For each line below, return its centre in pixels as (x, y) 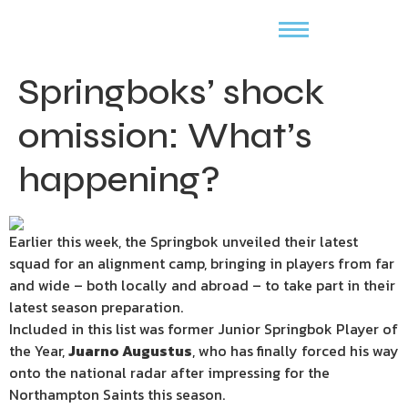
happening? (119, 179)
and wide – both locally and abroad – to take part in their (202, 285)
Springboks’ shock (171, 92)
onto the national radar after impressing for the (169, 372)
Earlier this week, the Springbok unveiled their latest (184, 241)
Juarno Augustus (130, 351)
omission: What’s (165, 136)
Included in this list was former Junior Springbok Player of (204, 329)
